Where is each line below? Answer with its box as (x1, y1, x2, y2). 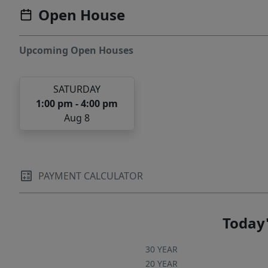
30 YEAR (145, 243, 178, 255)
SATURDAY (53, 83, 100, 96)
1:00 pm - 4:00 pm (35, 97, 118, 111)
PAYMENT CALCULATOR (38, 169, 143, 183)
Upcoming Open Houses (19, 44, 133, 57)
